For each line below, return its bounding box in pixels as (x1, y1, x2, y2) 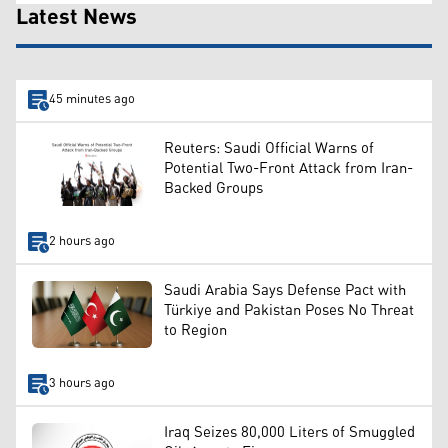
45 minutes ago (48, 87, 135, 113)
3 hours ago (48, 371, 115, 397)
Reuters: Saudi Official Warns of (164, 133, 374, 163)
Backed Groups (164, 173, 263, 203)
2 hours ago (48, 229, 115, 255)
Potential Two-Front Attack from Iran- (164, 153, 413, 183)
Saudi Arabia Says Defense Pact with (164, 275, 406, 305)
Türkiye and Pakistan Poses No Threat (164, 295, 414, 325)
